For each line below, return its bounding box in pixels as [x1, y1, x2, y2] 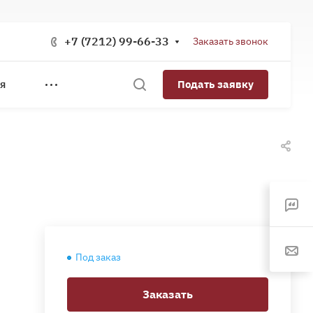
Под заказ [75, 251, 121, 263]
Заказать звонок [193, 34, 268, 48]
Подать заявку [177, 78, 254, 91]
